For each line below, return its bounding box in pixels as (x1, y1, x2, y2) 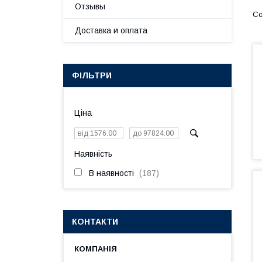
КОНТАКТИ (72, 217, 118, 226)
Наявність (74, 149, 112, 158)
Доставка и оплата (75, 26, 147, 35)
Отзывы (75, 2, 105, 11)
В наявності (89, 168, 134, 178)
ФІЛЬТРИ (72, 71, 112, 80)
